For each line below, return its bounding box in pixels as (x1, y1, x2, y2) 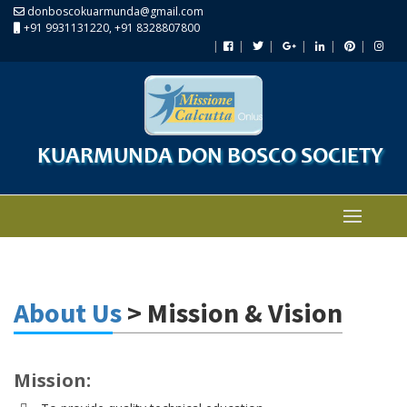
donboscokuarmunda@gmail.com (25, 4, 203, 19)
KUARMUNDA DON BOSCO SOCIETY (36, 146, 383, 170)
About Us (14, 295, 122, 331)
